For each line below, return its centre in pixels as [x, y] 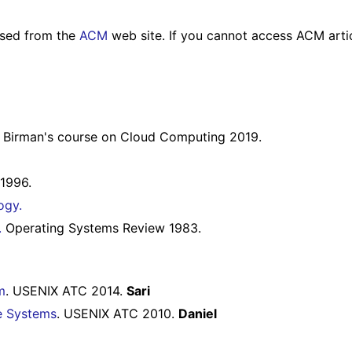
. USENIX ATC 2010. [117, 314]
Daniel [198, 314]
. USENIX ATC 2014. [66, 291]
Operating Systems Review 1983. [101, 227]
